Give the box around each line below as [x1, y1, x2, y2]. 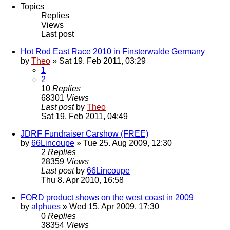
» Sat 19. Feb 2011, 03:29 [50, 56, 146, 66]
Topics [21, 2, 44, 11]
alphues [31, 202, 61, 212]
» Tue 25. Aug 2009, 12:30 [74, 139, 172, 148]
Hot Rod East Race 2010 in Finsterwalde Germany [21, 47, 205, 56]
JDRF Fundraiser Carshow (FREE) [21, 129, 148, 139]
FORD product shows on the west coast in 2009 [21, 193, 194, 202]
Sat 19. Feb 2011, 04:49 [41, 112, 128, 121]
